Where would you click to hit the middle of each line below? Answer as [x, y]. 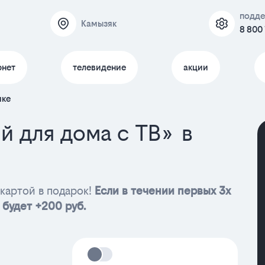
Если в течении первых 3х [163, 191]
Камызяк [99, 23]
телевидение [99, 67]
